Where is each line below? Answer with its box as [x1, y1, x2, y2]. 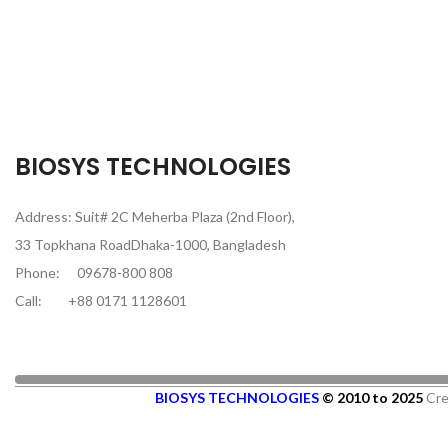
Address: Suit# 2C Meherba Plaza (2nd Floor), [15, 208, 295, 225]
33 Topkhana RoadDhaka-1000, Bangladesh [15, 236, 286, 253]
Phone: [15, 264, 63, 281]
